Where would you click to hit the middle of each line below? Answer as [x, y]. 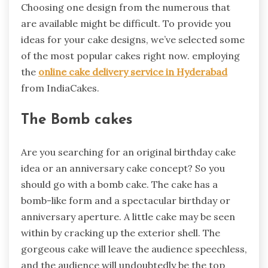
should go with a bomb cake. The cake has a [119, 184]
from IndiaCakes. [60, 88]
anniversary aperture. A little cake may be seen [128, 216]
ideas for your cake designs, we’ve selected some [133, 39]
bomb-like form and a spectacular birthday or [126, 200]
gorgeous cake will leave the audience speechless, [134, 249]
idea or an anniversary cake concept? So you [123, 168]
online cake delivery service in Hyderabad [133, 71]
